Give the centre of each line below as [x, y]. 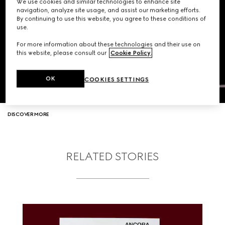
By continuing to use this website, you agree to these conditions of [111, 19]
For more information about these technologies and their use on [109, 44]
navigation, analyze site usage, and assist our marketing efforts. [109, 10]
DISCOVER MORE [29, 114]
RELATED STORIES [113, 156]
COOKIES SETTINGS [117, 80]
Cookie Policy [131, 53]
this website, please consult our [63, 53]
